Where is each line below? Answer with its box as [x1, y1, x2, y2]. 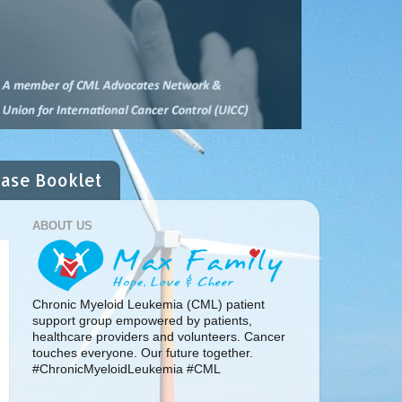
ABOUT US [32, 219, 92, 233]
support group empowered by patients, [32, 313, 252, 328]
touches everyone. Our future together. [32, 345, 253, 360]
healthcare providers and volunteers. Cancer [32, 329, 285, 344]
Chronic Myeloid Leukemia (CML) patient [32, 297, 265, 311]
